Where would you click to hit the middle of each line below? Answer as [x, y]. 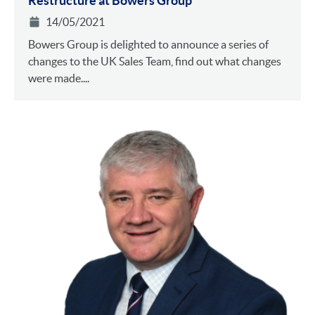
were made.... [59, 78]
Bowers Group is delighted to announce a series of [148, 45]
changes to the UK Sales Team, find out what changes [155, 62]
